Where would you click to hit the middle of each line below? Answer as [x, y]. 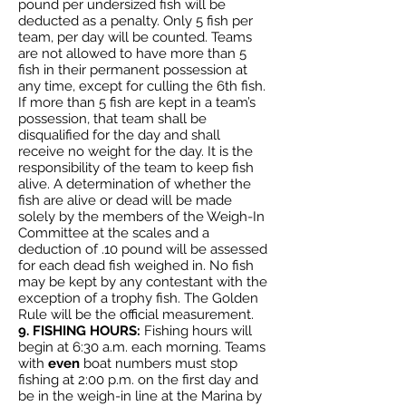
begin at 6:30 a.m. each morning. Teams [142, 347]
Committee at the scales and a [114, 233]
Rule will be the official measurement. [136, 314]
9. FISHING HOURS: [81, 331]
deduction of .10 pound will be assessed [143, 249]
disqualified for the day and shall [119, 135]
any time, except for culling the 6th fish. [142, 86]
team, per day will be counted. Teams [135, 37]
